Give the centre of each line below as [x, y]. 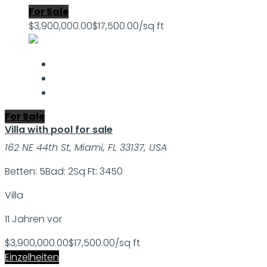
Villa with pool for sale [59, 130]
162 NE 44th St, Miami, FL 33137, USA [86, 148]
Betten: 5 [25, 172]
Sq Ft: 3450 [98, 172]
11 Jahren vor [33, 219]
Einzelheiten [32, 257]
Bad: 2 [59, 172]
